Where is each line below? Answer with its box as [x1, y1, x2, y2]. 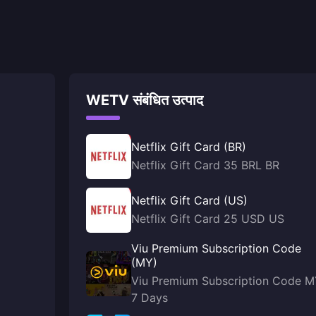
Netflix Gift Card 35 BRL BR [131, 158, 279, 172]
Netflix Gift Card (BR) [131, 140, 246, 154]
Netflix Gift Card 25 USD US [131, 212, 284, 226]
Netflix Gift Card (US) [131, 193, 248, 207]
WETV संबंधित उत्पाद [86, 92, 203, 109]
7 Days [131, 291, 168, 305]
